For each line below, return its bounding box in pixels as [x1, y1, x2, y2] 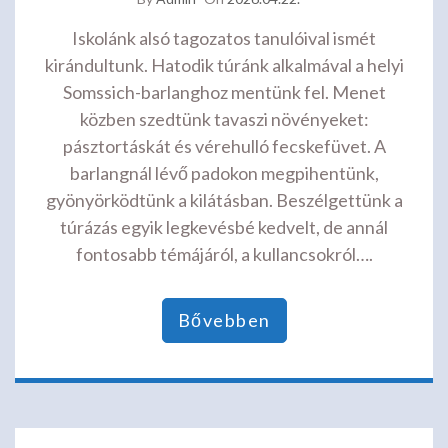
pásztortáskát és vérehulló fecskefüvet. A [62, 135, 386, 158]
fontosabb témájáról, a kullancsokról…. [75, 243, 373, 266]
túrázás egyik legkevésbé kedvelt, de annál [60, 216, 388, 239]
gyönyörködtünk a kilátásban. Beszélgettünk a [45, 189, 403, 212]
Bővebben [177, 309, 271, 332]
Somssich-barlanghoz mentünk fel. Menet [62, 81, 386, 104]
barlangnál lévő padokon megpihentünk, [69, 162, 379, 185]
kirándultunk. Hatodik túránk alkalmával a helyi [44, 54, 404, 77]
